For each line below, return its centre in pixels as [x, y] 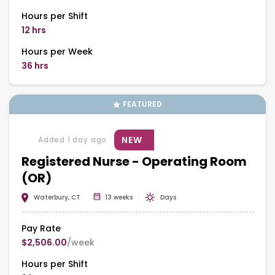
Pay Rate [41, 228]
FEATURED [142, 104]
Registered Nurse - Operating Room [134, 161]
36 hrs [35, 65]
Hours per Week [57, 51]
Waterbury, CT [57, 197]
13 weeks [119, 197]
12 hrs [34, 30]
